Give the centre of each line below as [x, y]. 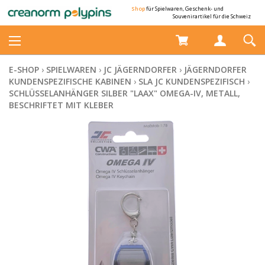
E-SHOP [24, 70]
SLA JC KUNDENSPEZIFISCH [192, 82]
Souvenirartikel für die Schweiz [212, 16]
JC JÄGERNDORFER [140, 70]
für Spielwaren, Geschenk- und [184, 9]
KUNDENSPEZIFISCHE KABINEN [70, 82]
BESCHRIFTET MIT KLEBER [61, 105]
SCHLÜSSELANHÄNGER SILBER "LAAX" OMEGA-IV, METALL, [125, 93]
